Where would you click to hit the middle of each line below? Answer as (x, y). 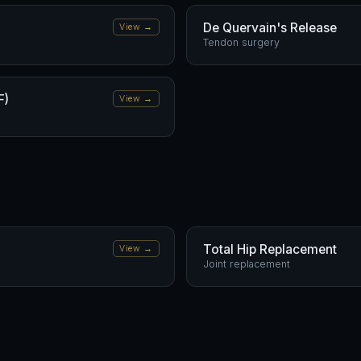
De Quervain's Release (270, 28)
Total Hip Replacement (270, 249)
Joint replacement (247, 264)
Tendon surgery (241, 42)
